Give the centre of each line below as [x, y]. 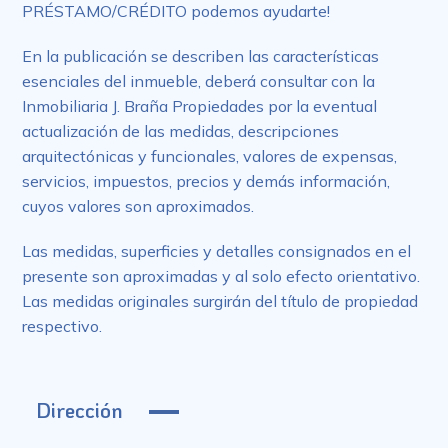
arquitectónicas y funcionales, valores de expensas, [210, 155]
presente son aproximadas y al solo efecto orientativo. [221, 275]
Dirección [82, 409]
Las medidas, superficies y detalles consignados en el [217, 250]
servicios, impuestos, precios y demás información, [206, 180]
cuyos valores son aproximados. [138, 205]
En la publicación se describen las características [201, 55]
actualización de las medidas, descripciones [181, 130]
